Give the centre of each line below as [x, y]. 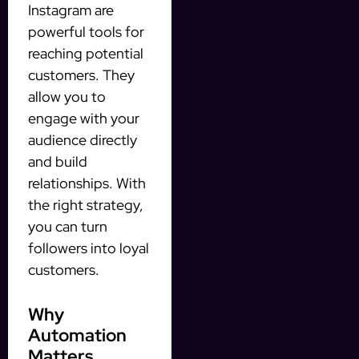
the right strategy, [86, 204]
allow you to [67, 96]
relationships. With [87, 183]
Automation [77, 335]
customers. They [81, 75]
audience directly [83, 139]
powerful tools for [86, 31]
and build [58, 161]
